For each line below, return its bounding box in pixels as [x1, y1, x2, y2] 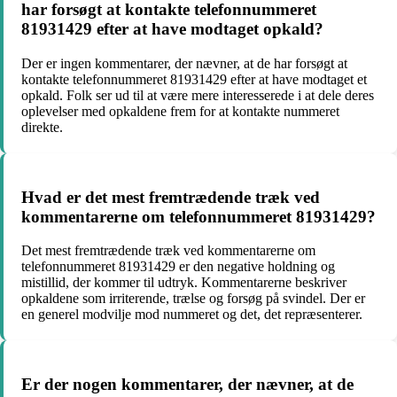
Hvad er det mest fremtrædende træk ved [21, 187, 320, 206]
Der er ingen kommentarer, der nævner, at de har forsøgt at [21, 55, 347, 71]
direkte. [21, 119, 63, 135]
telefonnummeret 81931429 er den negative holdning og [21, 259, 335, 275]
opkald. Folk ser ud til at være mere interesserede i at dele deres [21, 87, 374, 103]
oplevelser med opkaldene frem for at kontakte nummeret [21, 103, 339, 119]
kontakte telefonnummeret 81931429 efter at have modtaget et [21, 71, 367, 87]
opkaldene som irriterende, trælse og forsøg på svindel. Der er [21, 291, 365, 307]
